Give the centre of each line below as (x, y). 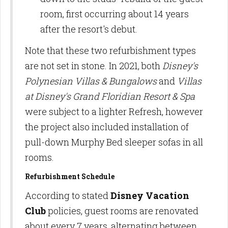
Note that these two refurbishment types (110, 50)
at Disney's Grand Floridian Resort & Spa (110, 96)
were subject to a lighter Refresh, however (114, 111)
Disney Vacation (150, 195)
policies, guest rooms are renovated (122, 210)
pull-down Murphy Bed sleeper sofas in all (114, 142)
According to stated (68, 195)
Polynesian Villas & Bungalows (91, 81)
